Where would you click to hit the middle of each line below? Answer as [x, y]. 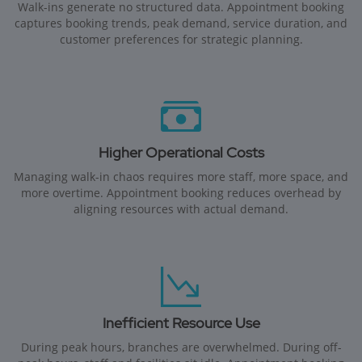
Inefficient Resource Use [181, 322]
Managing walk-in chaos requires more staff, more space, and [181, 177]
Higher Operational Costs [181, 153]
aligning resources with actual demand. [181, 209]
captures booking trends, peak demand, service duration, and [181, 23]
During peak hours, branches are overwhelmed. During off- [181, 347]
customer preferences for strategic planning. [181, 40]
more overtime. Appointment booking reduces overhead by [181, 193]
